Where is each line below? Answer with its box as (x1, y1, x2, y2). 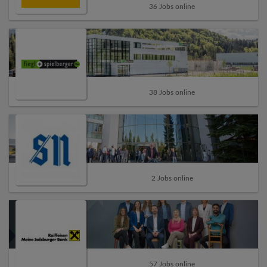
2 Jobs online (151, 175, 193, 182)
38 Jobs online (149, 89, 195, 97)
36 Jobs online (149, 3, 195, 11)
